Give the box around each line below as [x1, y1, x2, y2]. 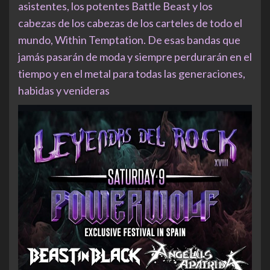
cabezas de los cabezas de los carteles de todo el [18, 16, 242, 30]
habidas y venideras [18, 83, 110, 97]
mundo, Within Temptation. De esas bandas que [18, 33, 240, 46]
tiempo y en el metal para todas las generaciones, [18, 66, 245, 80]
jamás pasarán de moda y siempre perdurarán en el [18, 49, 252, 63]
